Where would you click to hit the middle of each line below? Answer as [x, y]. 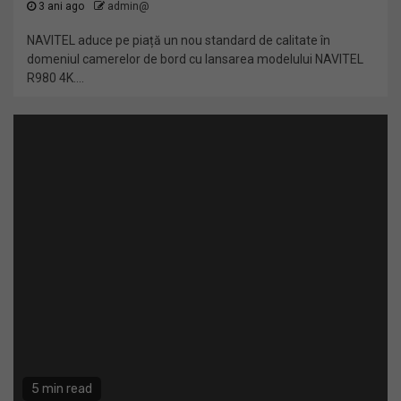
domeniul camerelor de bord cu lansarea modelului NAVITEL [195, 59]
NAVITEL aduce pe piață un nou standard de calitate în [179, 40]
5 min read [62, 389]
